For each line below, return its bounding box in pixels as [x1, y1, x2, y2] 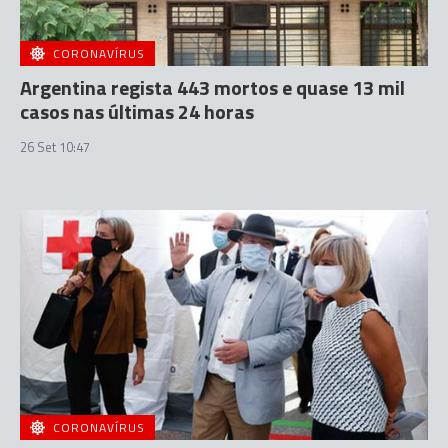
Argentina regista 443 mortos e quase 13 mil [20, 72, 405, 103]
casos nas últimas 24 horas [20, 96, 254, 127]
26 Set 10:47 [20, 137, 90, 157]
